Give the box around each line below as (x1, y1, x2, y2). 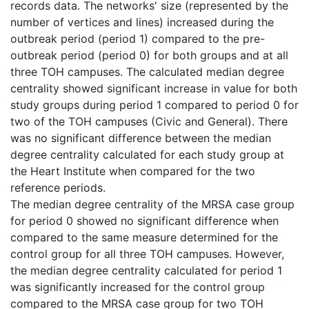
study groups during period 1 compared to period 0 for (10, 97, 299, 112)
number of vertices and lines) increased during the (10, 14, 274, 29)
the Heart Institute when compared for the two (10, 163, 255, 178)
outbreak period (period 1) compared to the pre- (10, 31, 265, 46)
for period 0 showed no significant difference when (10, 213, 279, 228)
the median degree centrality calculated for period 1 (10, 263, 282, 277)
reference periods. (10, 180, 106, 195)
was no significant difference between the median (10, 130, 271, 145)
